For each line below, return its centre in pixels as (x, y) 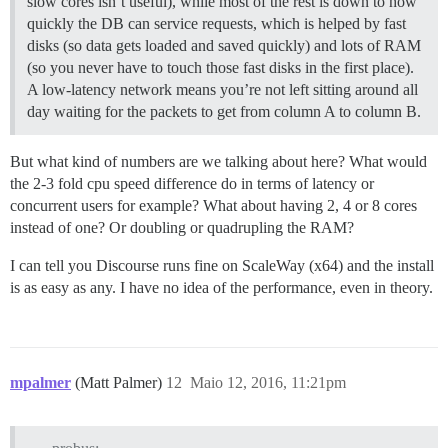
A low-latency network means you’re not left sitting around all (222, 89)
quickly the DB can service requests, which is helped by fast (216, 23)
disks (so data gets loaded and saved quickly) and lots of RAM (224, 45)
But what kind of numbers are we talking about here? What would (218, 161)
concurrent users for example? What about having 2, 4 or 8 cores (213, 205)
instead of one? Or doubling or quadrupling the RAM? (182, 227)
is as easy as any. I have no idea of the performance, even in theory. (221, 287)
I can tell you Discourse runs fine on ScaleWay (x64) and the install (222, 265)
